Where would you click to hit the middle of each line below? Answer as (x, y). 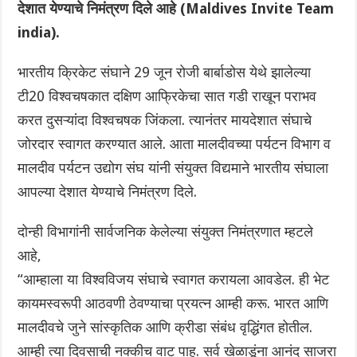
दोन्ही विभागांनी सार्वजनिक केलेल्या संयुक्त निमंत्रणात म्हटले (166, 232)
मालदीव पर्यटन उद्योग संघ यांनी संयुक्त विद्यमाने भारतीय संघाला (173, 168)
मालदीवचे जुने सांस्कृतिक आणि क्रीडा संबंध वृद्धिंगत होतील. (165, 328)
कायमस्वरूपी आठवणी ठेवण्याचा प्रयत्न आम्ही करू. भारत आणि (173, 304)
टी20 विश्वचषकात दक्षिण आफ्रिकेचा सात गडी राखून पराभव (167, 96)
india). (39, 33)
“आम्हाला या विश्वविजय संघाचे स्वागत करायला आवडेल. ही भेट (174, 280)
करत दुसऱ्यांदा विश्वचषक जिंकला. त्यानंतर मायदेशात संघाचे (165, 120)
